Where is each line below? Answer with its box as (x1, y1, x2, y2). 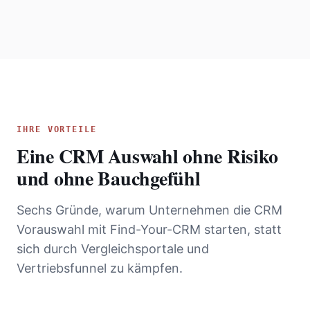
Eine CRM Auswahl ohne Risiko (17, 142, 279, 171)
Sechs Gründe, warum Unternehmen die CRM (17, 203, 282, 218)
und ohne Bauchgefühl (17, 164, 201, 193)
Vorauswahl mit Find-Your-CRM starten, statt (17, 222, 282, 237)
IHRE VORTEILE (17, 125, 97, 135)
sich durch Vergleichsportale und (17, 241, 209, 257)
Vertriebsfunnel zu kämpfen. (17, 261, 183, 276)
